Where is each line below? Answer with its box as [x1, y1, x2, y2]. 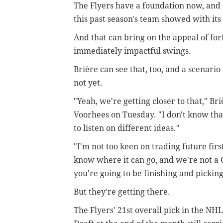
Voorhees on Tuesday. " [74, 110, 162, 119]
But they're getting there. [74, 187, 170, 197]
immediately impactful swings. [74, 46, 191, 56]
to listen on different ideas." [74, 123, 180, 133]
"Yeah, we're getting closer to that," [74, 96, 210, 106]
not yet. [74, 78, 103, 88]
